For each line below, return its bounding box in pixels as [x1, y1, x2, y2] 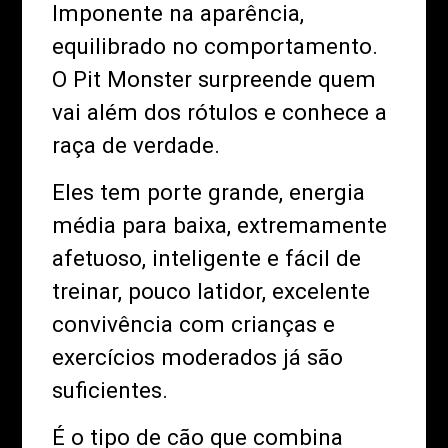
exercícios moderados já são [52, 343, 344, 370]
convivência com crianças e [52, 310, 336, 337]
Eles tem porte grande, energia [52, 178, 366, 205]
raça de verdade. [52, 131, 221, 158]
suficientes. [52, 376, 169, 403]
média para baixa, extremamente [52, 211, 388, 238]
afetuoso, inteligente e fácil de [52, 244, 362, 271]
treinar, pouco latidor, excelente [52, 277, 371, 304]
